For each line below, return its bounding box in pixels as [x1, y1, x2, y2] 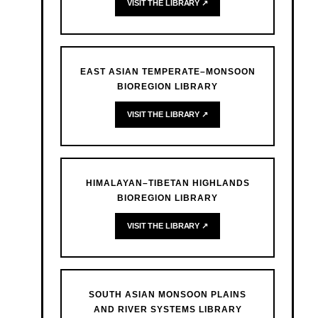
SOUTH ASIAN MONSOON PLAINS [89, 290, 246, 300]
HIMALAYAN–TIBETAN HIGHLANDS [85, 178, 250, 189]
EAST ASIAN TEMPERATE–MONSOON [79, 67, 256, 77]
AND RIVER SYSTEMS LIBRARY [93, 305, 242, 315]
